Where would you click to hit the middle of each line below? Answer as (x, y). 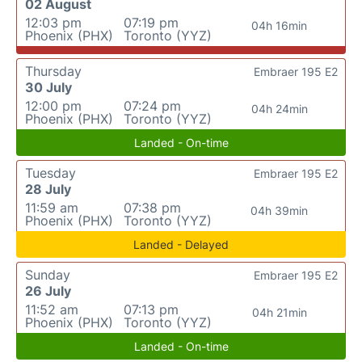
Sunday (48, 275)
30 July (48, 87)
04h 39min (280, 210)
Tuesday (51, 173)
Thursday (53, 71)
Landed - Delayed (181, 244)
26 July (48, 291)
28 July (48, 189)
